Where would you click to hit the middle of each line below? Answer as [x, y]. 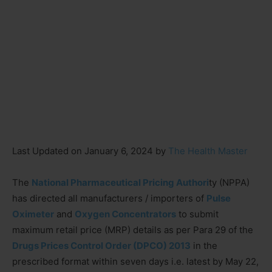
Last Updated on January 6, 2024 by [90, 151]
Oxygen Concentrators [125, 214]
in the [204, 245]
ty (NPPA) [229, 182]
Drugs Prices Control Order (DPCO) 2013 [101, 245]
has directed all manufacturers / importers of [109, 198]
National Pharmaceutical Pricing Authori [120, 182]
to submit [197, 214]
